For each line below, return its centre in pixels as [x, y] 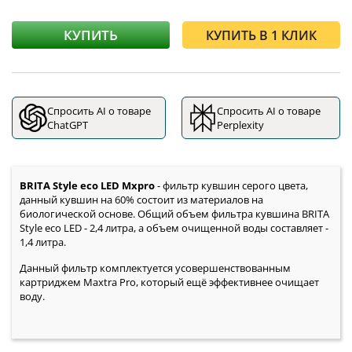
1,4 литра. [43, 242]
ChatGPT [68, 125]
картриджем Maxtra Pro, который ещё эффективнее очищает [169, 282]
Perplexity [240, 125]
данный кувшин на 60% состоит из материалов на [141, 200]
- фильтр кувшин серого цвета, [231, 186]
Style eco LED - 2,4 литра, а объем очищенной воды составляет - [174, 228]
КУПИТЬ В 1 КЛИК [262, 35]
